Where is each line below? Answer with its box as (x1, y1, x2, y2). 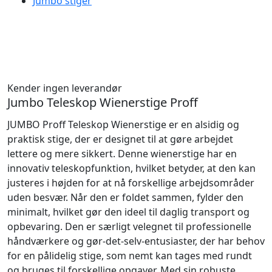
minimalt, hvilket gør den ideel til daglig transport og (7, 205, 250, 219)
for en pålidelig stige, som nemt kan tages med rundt (7, 249, 252, 262)
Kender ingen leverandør (7, 81, 122, 95)
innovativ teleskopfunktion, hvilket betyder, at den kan (7, 161, 256, 175)
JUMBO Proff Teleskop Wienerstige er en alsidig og (7, 118, 239, 131)
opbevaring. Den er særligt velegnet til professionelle (7, 220, 251, 233)
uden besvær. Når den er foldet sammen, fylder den (7, 191, 243, 204)
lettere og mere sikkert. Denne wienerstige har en (7, 147, 237, 160)
